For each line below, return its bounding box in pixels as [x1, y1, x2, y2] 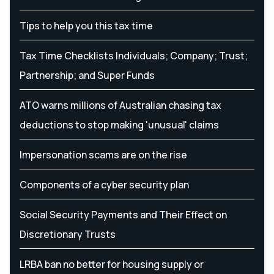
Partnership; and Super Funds [20, 68, 155, 82]
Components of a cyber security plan [20, 177, 189, 191]
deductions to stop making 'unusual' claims [20, 117, 219, 131]
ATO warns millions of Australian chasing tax [20, 98, 221, 112]
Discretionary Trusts [20, 227, 116, 241]
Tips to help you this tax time [20, 18, 153, 32]
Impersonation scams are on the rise [20, 147, 187, 161]
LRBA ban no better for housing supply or [20, 257, 204, 271]
